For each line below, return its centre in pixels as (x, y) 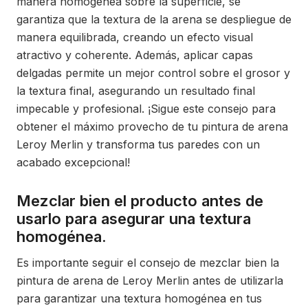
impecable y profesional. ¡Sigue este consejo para (146, 109)
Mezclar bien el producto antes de (140, 201)
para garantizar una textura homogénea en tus (139, 298)
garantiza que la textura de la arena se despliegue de (154, 19)
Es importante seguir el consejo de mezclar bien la (148, 263)
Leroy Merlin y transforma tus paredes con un (138, 144)
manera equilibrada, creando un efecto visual (135, 37)
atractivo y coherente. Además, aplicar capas (135, 55)
